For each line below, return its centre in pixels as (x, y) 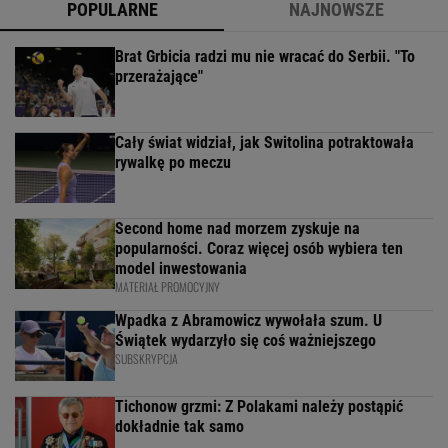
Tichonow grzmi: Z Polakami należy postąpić (259, 406)
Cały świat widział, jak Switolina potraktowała (264, 142)
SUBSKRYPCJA (146, 358)
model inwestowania (181, 268)
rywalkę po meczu (173, 162)
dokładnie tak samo (179, 426)
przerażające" (159, 76)
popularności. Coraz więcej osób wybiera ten (259, 248)
